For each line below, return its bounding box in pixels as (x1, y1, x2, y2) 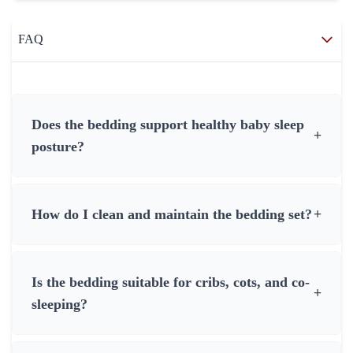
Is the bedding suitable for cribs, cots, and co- (32, 274, 310, 290)
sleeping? (32, 296, 87, 312)
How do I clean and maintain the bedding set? (32, 206, 312, 222)
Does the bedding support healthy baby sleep (32, 117, 304, 132)
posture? (32, 139, 84, 154)
